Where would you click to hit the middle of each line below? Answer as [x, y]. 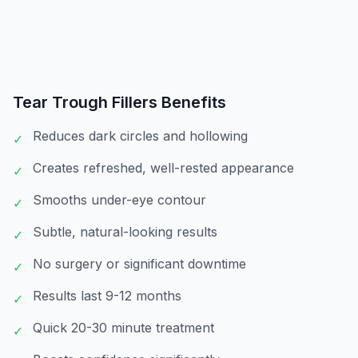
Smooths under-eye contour [119, 200]
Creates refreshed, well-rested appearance [163, 168]
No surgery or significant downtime [139, 264]
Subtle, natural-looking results [125, 232]
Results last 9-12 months [107, 296]
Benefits [192, 102]
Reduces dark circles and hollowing [140, 136]
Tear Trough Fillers [85, 102]
